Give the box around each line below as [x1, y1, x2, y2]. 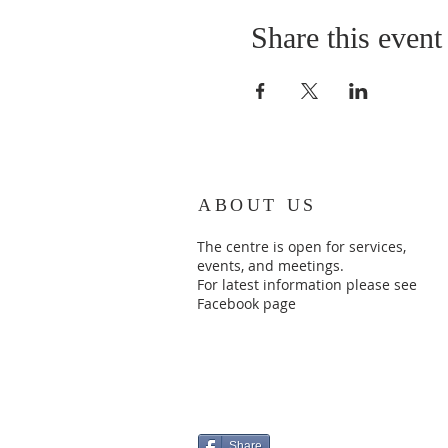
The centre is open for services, [197, 236, 406, 256]
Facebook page [197, 293, 296, 313]
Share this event [250, 20, 442, 54]
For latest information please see [197, 274, 417, 294]
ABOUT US [198, 194, 317, 215]
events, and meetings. [197, 255, 348, 275]
